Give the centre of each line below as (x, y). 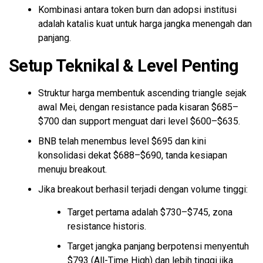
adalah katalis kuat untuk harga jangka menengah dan (145, 24)
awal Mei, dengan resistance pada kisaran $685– (138, 107)
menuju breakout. (73, 170)
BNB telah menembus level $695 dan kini (122, 141)
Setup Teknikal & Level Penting (124, 66)
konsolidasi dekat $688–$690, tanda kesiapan (133, 156)
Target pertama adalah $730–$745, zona (150, 213)
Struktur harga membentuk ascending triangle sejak (142, 93)
